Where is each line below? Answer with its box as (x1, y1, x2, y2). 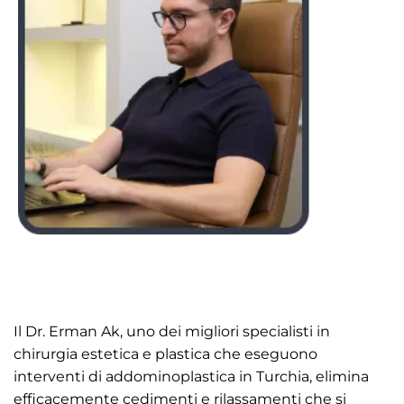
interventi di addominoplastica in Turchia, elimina (14, 368, 369, 386)
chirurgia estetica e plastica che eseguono (14, 345, 317, 363)
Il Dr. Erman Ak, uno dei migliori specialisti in (14, 323, 330, 341)
